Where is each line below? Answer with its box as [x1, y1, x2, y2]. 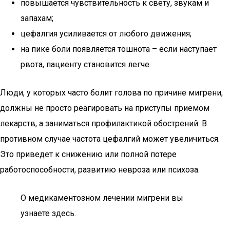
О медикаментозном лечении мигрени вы [21, 193, 183, 203]
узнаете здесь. [21, 208, 76, 218]
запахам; [21, 13, 53, 23]
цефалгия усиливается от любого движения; [21, 29, 191, 39]
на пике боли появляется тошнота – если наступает [21, 44, 217, 54]
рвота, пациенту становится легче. [21, 60, 151, 69]
